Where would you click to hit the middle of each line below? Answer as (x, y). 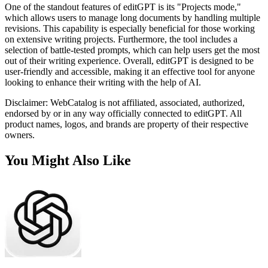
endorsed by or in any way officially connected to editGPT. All (123, 113)
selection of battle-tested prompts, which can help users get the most (132, 50)
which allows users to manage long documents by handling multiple (133, 17)
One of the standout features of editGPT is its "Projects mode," (123, 7)
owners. (20, 135)
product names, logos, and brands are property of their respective (127, 124)
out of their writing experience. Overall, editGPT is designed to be (129, 60)
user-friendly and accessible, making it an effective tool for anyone (130, 71)
